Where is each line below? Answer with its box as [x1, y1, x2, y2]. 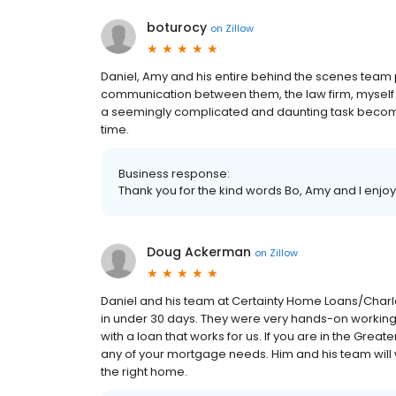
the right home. [101, 363, 187, 381]
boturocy [147, 19, 207, 37]
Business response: [118, 165, 230, 183]
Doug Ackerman [147, 243, 251, 262]
